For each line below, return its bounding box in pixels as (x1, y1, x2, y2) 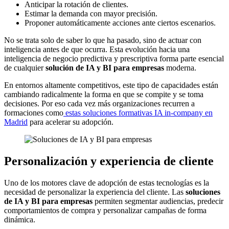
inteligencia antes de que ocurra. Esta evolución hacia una (4, 45, 190, 54)
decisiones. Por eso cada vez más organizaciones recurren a (4, 99, 195, 108)
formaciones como (4, 108, 63, 118)
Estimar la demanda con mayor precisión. (25, 9, 157, 18)
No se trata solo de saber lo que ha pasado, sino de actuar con (4, 36, 201, 45)
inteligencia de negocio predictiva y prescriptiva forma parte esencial (4, 54, 224, 63)
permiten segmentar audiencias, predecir (93, 197, 223, 206)
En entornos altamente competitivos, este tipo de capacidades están (4, 81, 218, 90)
